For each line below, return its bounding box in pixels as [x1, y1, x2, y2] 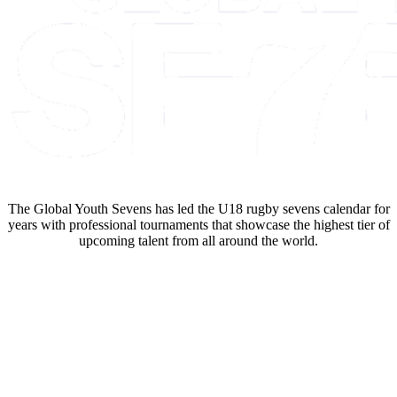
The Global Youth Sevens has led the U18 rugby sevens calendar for [7, 200, 390, 216]
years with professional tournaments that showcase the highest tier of [7, 216, 390, 232]
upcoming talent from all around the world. [79, 232, 318, 248]
